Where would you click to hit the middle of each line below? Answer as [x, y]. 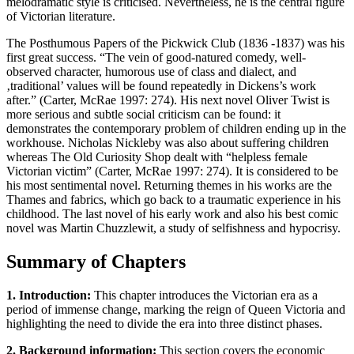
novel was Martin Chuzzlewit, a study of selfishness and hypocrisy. [173, 228]
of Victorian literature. [61, 17]
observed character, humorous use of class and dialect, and [151, 72]
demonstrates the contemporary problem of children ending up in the [176, 129]
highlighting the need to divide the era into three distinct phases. [164, 323]
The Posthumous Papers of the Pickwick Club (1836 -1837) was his [175, 43]
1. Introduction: [49, 295]
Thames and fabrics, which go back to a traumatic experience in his [173, 200]
